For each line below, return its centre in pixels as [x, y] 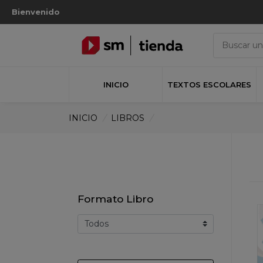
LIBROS [127, 118]
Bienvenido [36, 12]
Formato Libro [115, 198]
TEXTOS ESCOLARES [209, 84]
